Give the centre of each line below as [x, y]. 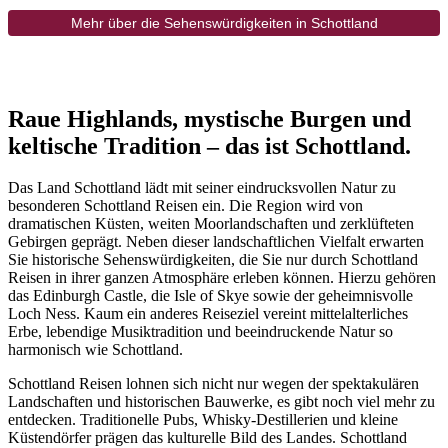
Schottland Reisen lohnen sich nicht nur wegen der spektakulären [213, 384]
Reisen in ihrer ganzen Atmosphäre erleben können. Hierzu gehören [222, 278]
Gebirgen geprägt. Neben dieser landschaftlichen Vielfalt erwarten [216, 242]
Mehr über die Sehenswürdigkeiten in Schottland [224, 22]
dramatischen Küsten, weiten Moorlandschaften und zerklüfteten [211, 224]
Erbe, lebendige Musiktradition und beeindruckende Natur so [200, 332]
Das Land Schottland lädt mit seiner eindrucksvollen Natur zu [202, 188]
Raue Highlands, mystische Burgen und [209, 118]
